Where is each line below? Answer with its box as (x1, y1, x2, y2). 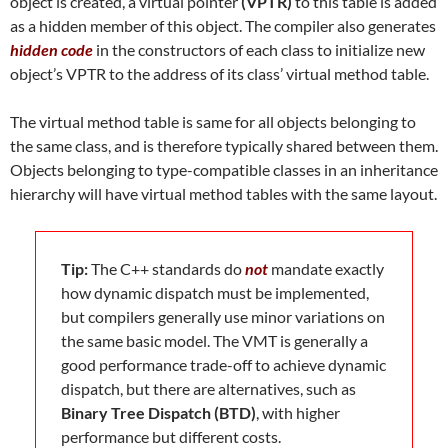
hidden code (10, 40, 93, 59)
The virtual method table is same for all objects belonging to (10, 112, 416, 131)
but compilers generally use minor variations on (61, 307, 385, 326)
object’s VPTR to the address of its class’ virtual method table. (10, 64, 429, 83)
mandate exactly (268, 259, 384, 278)
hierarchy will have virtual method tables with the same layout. (10, 184, 437, 203)
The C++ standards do (88, 259, 245, 278)
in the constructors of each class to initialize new (93, 40, 425, 59)
